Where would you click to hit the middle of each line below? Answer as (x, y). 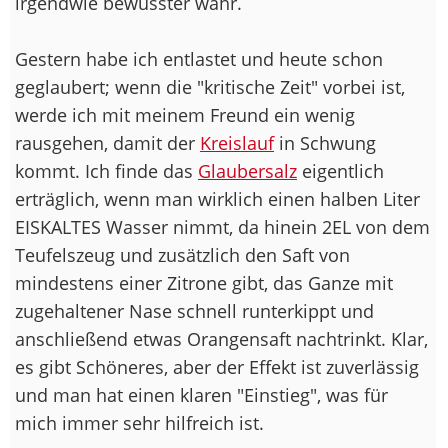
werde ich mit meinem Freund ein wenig (185, 114)
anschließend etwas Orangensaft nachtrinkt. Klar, (221, 338)
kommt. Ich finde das (106, 170)
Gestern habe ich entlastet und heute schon (199, 58)
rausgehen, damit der (107, 142)
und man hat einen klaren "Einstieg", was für (201, 394)
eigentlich (340, 170)
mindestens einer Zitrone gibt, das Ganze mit (204, 282)
